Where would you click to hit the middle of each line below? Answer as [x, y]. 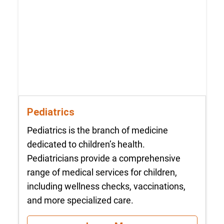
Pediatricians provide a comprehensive [103, 158]
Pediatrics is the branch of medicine [97, 130]
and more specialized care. [80, 200]
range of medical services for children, [102, 172]
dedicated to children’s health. [86, 144]
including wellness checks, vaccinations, [106, 186]
